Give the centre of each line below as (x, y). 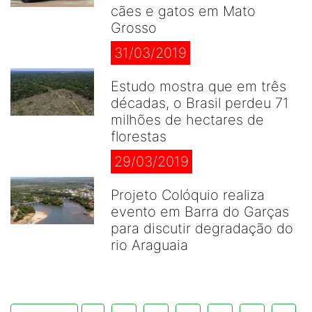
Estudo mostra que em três (198, 86)
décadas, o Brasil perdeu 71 (200, 103)
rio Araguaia (149, 245)
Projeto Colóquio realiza (188, 195)
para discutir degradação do (202, 228)
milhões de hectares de (187, 120)
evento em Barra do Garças (200, 212)
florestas (139, 136)
